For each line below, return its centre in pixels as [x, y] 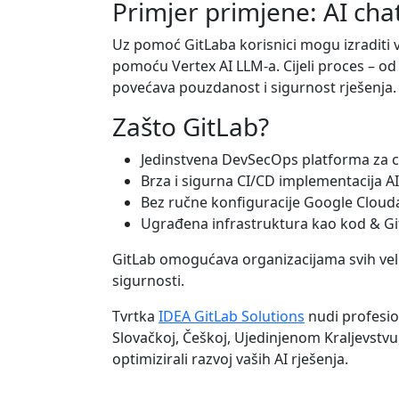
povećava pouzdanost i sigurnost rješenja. [254, 87]
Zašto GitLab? [191, 126]
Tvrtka [135, 316]
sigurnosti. [148, 281]
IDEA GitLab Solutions [232, 316]
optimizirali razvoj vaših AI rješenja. [230, 359]
